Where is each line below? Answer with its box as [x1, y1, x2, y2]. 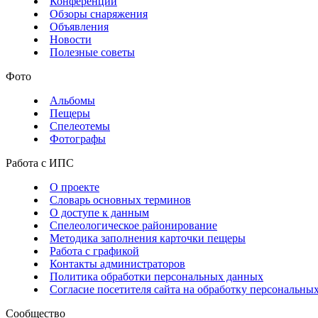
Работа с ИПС [6, 157, 74, 170]
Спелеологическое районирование [50, 219, 217, 232]
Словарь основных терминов [50, 194, 191, 207]
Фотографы [50, 133, 106, 146]
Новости [50, 33, 92, 46]
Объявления [50, 21, 109, 33]
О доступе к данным [50, 207, 149, 219]
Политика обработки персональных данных [50, 270, 263, 283]
